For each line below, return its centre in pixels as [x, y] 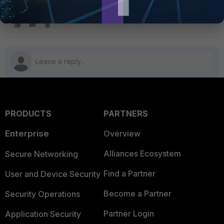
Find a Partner [129, 173]
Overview [122, 133]
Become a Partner [137, 193]
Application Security [43, 214]
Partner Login [128, 213]
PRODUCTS [28, 113]
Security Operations [42, 194]
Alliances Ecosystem [142, 153]
